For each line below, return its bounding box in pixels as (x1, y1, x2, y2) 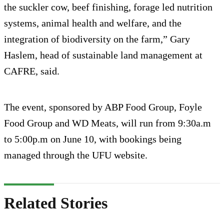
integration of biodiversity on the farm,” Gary (4, 33, 190, 44)
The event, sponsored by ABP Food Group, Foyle (4, 101, 202, 112)
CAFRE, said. (4, 65, 59, 76)
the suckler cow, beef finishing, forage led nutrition (4, 1, 212, 12)
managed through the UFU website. (4, 149, 147, 160)
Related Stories (4, 194, 107, 212)
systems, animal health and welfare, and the (4, 17, 181, 28)
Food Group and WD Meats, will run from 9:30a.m (4, 117, 211, 128)
